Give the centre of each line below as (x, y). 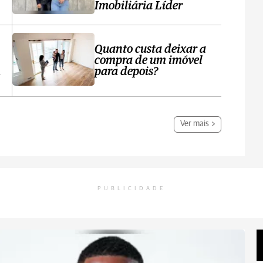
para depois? (127, 72)
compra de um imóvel (149, 61)
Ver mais (195, 124)
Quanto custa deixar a (151, 50)
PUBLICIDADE (131, 188)
